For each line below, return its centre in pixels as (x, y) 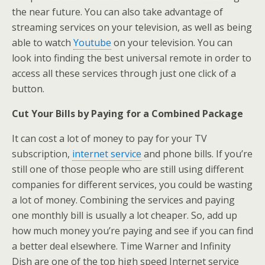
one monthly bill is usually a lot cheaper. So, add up (125, 215)
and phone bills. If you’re (197, 154)
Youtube (92, 43)
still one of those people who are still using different (128, 169)
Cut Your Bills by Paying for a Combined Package (127, 114)
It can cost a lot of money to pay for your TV (109, 138)
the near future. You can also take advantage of (117, 12)
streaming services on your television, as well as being (132, 27)
